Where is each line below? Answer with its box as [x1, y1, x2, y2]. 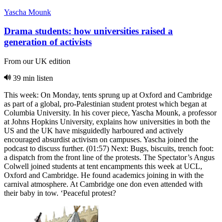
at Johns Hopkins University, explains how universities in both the [4, 117, 210, 126]
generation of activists [4, 37, 92, 48]
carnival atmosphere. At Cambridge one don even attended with [4, 180, 203, 189]
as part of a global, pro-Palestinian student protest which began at [4, 100, 207, 109]
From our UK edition [4, 57, 70, 66]
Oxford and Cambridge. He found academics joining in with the [4, 171, 204, 180]
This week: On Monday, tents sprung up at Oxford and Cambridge [4, 91, 212, 100]
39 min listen [13, 74, 53, 83]
